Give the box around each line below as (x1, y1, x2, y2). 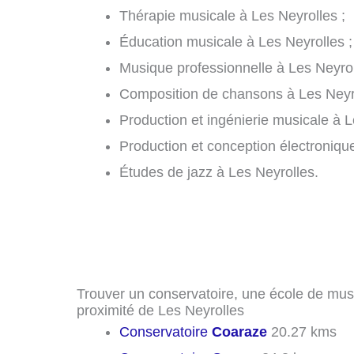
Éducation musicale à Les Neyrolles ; (119, 33, 352, 50)
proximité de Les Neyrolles (77, 302, 244, 318)
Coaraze (212, 323, 267, 340)
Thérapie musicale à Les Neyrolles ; (119, 7, 345, 24)
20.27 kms (267, 323, 337, 340)
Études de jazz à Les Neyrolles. (119, 164, 318, 180)
